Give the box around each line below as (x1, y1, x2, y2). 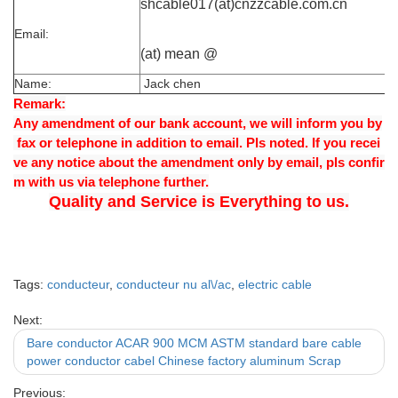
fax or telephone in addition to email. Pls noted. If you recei (13, 135, 380, 150)
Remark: (13, 96, 66, 111)
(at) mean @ (140, 46, 218, 61)
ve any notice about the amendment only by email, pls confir (13, 155, 385, 170)
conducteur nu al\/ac (116, 277, 231, 291)
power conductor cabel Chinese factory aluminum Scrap (27, 354, 341, 368)
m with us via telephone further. (13, 174, 209, 189)
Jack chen (140, 76, 201, 91)
